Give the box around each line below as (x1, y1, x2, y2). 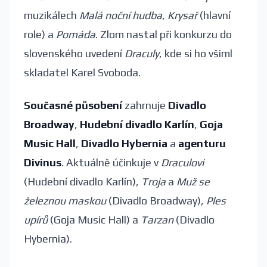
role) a (24, 28, 56, 41)
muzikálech (24, 9, 79, 22)
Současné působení (24, 98, 122, 111)
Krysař (167, 9, 197, 22)
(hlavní (197, 9, 231, 22)
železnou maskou (24, 194, 106, 207)
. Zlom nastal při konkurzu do (95, 28, 232, 41)
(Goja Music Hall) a (48, 213, 141, 226)
